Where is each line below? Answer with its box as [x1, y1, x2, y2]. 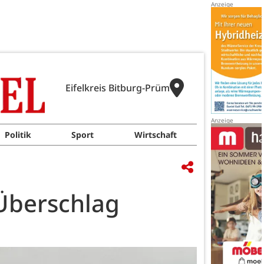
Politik [5, 129, 32, 140]
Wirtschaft [134, 129, 177, 140]
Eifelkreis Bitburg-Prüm [65, 81, 170, 94]
